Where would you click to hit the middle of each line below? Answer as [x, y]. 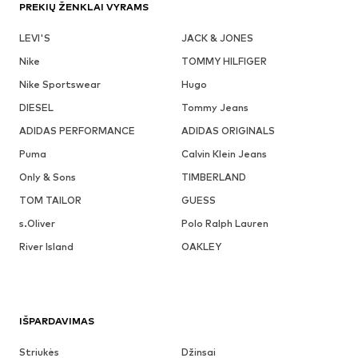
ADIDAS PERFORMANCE [77, 130]
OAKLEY [201, 246]
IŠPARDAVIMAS [57, 320]
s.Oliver [37, 223]
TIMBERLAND [213, 177]
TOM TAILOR [50, 200]
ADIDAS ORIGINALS [228, 130]
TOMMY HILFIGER [224, 61]
